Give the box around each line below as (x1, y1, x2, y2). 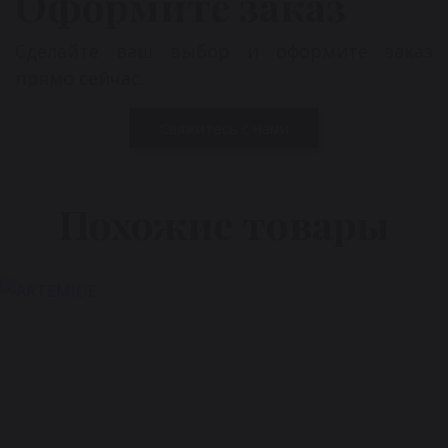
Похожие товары (59, 197, 389, 251)
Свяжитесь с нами (159, 117, 289, 138)
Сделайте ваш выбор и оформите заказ (15, 39, 433, 64)
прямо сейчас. (15, 66, 144, 91)
